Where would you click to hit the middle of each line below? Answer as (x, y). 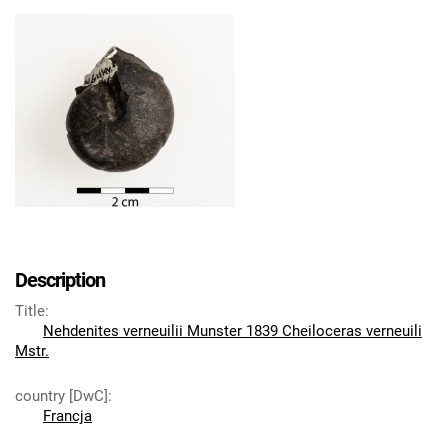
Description (60, 280)
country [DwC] (61, 396)
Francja (67, 416)
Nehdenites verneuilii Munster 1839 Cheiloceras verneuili (232, 331)
